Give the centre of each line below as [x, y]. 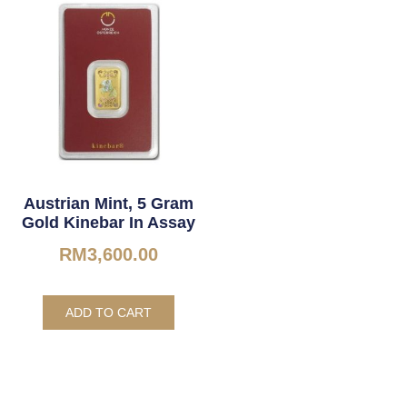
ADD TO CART [108, 312]
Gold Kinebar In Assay [108, 222]
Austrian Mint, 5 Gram [108, 203]
